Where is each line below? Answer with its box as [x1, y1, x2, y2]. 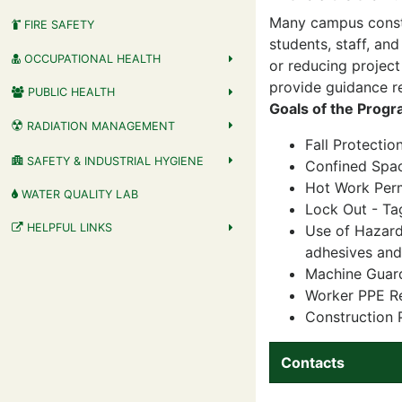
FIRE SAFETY [20, 18, 94, 32]
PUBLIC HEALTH [23, 85, 115, 100]
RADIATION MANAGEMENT [22, 119, 175, 134]
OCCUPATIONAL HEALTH [20, 51, 161, 66]
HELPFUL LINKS [22, 221, 112, 235]
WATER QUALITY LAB [17, 188, 138, 202]
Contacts [281, 353, 345, 371]
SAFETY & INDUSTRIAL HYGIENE [22, 153, 204, 168]
